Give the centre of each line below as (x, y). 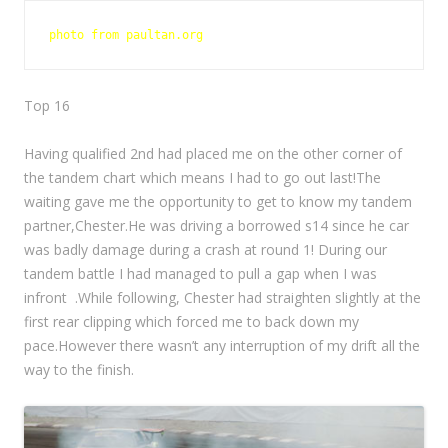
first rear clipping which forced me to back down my (191, 321)
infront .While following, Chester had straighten (177, 297)
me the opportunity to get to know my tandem (260, 201)
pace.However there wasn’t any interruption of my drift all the (222, 345)
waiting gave (64, 201)
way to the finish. (79, 369)
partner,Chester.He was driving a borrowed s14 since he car (216, 225)
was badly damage (84, 249)
